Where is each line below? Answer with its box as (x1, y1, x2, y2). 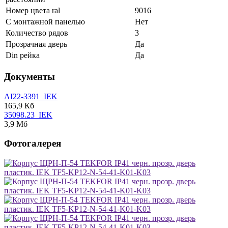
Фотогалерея (4, 138, 61, 149)
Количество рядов (6, 28, 68, 38)
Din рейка (6, 51, 40, 60)
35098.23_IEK (4, 110, 52, 119)
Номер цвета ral (6, 6, 60, 15)
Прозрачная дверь (6, 40, 67, 49)
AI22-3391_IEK (4, 92, 58, 101)
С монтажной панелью (6, 17, 85, 26)
